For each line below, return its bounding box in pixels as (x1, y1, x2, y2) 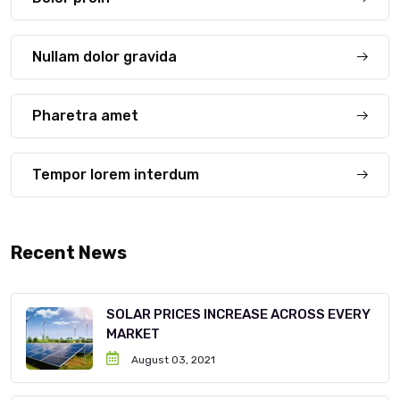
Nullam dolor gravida (32, 48, 177, 66)
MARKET (106, 326, 160, 343)
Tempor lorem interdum (32, 166, 199, 184)
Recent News (11, 242, 127, 264)
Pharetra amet (32, 107, 138, 125)
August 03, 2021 (129, 354, 215, 367)
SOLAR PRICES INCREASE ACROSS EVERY (106, 306, 371, 323)
